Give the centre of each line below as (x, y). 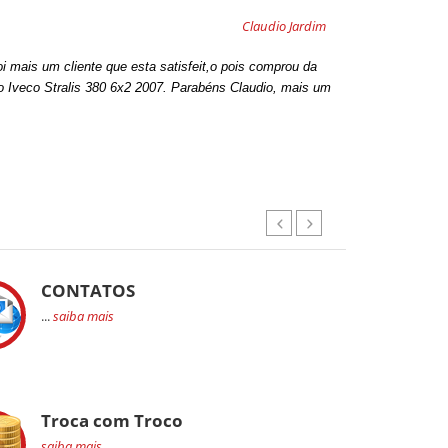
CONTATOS (88, 290)
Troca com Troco (112, 420)
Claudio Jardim (284, 26)
